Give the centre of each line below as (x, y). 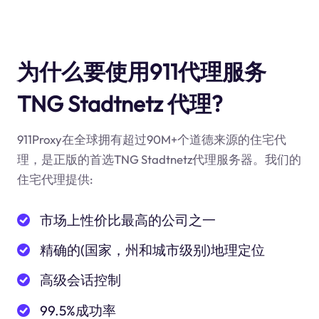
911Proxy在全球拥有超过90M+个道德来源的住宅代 (151, 140)
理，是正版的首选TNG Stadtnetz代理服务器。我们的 (159, 159)
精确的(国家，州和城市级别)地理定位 (153, 250)
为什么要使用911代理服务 (141, 71)
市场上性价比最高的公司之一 (128, 220)
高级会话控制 (81, 280)
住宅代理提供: (55, 179)
